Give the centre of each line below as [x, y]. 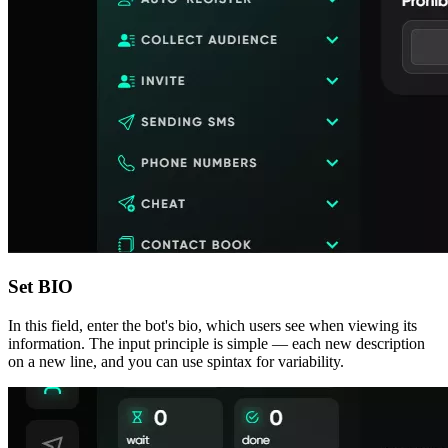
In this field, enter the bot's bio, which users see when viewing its [212, 325]
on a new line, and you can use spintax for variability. [176, 361]
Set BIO [40, 286]
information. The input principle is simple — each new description [216, 343]
